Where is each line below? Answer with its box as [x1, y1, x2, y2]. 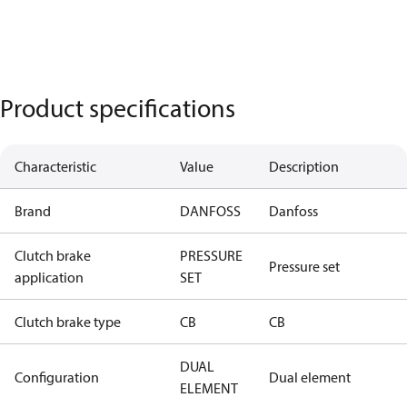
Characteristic [15, 157, 96, 175]
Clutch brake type [15, 313, 121, 331]
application [15, 268, 84, 286]
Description [269, 157, 339, 175]
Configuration [15, 368, 99, 386]
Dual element [269, 368, 351, 386]
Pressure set [269, 257, 340, 275]
